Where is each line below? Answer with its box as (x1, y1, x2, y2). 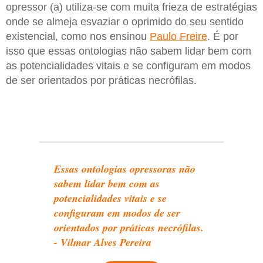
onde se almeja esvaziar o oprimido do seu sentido (6, 15, 244, 28)
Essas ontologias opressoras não (54, 161, 196, 176)
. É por (207, 30, 238, 42)
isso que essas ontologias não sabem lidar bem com (6, 45, 251, 57)
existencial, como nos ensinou (6, 30, 150, 42)
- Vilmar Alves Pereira (54, 234, 152, 249)
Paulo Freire (150, 30, 207, 42)
